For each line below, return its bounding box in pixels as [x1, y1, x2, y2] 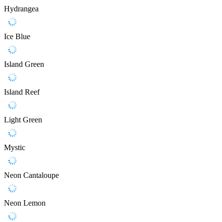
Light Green [4, 115, 42, 124]
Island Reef [4, 88, 40, 97]
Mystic [4, 143, 25, 152]
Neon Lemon [4, 199, 46, 208]
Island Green [4, 60, 44, 69]
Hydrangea [4, 4, 39, 13]
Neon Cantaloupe [4, 171, 59, 180]
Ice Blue [4, 32, 30, 41]
